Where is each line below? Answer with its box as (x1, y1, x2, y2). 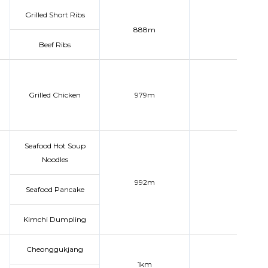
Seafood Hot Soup (24, 141, 86, 150)
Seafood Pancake (25, 185, 84, 194)
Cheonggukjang (26, 245, 83, 254)
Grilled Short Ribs (25, 10, 85, 19)
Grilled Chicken (29, 90, 81, 99)
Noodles (41, 155, 68, 164)
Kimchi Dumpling (23, 215, 86, 224)
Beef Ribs (39, 40, 71, 49)
